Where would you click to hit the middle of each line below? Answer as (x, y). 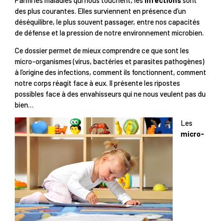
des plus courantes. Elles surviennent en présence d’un (100, 11)
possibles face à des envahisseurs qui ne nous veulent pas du (110, 94)
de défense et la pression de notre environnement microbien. (109, 32)
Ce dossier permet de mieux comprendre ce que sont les (102, 51)
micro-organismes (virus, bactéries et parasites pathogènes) (110, 61)
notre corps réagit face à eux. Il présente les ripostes (97, 83)
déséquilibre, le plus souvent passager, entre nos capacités (107, 21)
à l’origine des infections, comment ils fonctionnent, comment (110, 72)
